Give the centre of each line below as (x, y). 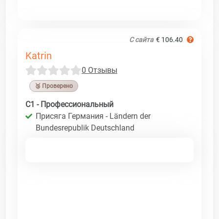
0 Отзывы (99, 70)
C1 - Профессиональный (69, 104)
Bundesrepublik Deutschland (85, 128)
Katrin (39, 55)
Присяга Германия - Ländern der (93, 116)
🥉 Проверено (54, 86)
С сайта (141, 39)
